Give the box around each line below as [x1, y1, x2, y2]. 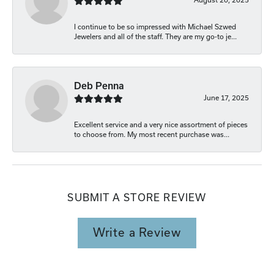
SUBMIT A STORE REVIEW [67, 191, 207, 203]
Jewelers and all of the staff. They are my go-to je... [74, 32, 237, 40]
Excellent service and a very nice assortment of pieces [74, 120, 248, 128]
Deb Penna [74, 80, 124, 91]
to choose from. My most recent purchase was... [74, 130, 229, 138]
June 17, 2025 [204, 93, 249, 102]
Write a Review [92, 226, 182, 240]
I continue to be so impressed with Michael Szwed [74, 22, 236, 31]
